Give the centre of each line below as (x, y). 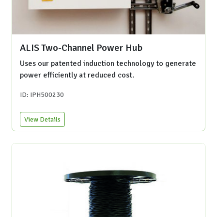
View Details (42, 120)
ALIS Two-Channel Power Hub (81, 48)
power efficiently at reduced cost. (77, 75)
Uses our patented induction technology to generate (108, 64)
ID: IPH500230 (42, 95)
